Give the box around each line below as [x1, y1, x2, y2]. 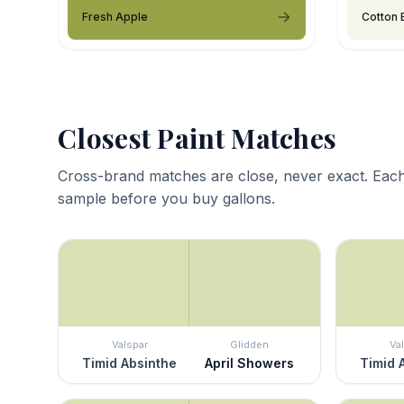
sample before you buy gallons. [58, 188, 275, 207]
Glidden [230, 337, 269, 351]
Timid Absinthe [82, 354, 177, 371]
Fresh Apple [82, 9, 148, 23]
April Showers [205, 354, 294, 371]
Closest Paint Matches [58, 119, 337, 156]
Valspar [111, 337, 148, 351]
